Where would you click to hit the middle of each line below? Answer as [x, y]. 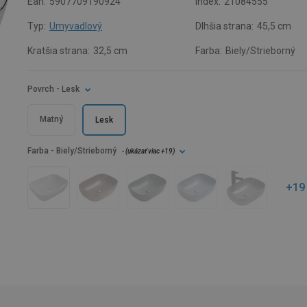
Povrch [41, 89]
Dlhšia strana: [225, 26]
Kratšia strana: [59, 51]
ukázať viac [144, 151]
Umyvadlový [76, 26]
